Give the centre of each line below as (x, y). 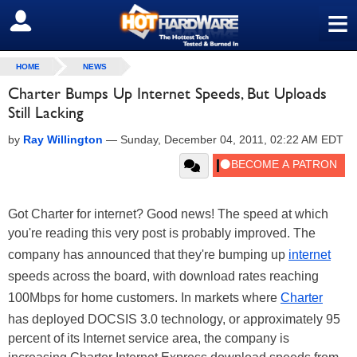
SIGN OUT (47, 22)
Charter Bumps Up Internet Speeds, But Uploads (167, 93)
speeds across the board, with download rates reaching (163, 276)
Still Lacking (46, 112)
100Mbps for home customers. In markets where (144, 298)
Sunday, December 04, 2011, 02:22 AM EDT (232, 139)
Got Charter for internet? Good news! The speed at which (168, 214)
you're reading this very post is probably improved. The (162, 233)
